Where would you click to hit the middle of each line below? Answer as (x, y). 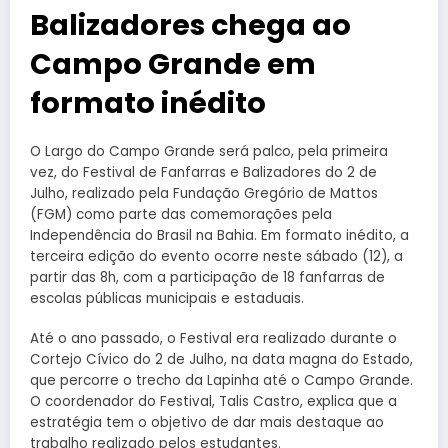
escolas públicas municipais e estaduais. (167, 298)
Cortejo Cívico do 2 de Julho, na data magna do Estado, (221, 359)
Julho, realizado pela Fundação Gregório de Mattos (204, 193)
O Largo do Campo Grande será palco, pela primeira (209, 151)
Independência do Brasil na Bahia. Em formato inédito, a (219, 235)
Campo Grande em (173, 63)
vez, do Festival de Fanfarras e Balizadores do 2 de (203, 172)
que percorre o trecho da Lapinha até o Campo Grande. (221, 380)
